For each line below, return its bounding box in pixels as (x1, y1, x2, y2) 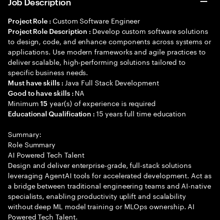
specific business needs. (8, 66, 88, 77)
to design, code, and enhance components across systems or (8, 35, 212, 46)
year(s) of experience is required (48, 97, 156, 108)
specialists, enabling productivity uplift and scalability (8, 190, 187, 201)
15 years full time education (96, 108, 187, 118)
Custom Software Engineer (52, 15, 140, 26)
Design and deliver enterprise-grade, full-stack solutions (8, 159, 192, 170)
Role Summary (8, 138, 56, 149)
